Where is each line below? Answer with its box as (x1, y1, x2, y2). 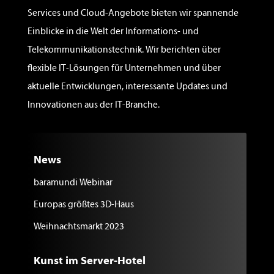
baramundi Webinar (33, 177, 113, 188)
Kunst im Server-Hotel (33, 255, 146, 267)
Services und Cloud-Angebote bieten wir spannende (27, 8, 239, 18)
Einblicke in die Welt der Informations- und (27, 26, 199, 37)
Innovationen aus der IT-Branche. (27, 100, 160, 110)
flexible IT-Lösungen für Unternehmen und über (27, 63, 221, 73)
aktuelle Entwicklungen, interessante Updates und (27, 81, 228, 92)
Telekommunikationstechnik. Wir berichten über (27, 45, 221, 55)
